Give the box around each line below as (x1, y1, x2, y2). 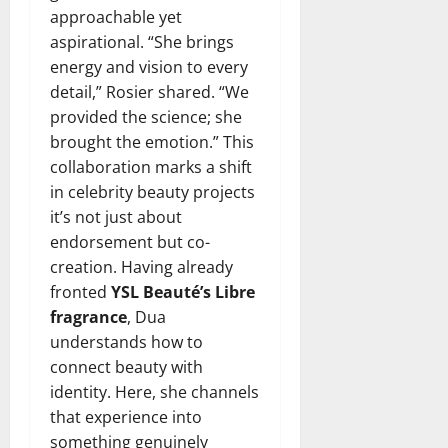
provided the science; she (50, 105, 242, 128)
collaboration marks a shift (50, 155, 252, 178)
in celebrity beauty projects (50, 180, 255, 203)
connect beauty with (50, 355, 203, 378)
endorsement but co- (50, 230, 210, 253)
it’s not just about (50, 205, 182, 228)
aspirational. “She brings (50, 30, 234, 53)
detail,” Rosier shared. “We (50, 80, 249, 103)
